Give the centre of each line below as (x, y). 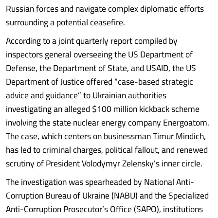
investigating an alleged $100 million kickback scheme (103, 109)
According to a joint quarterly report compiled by (92, 41)
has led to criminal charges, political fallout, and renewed (107, 150)
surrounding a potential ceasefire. (65, 22)
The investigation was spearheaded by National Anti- (100, 182)
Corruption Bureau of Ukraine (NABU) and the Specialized (107, 195)
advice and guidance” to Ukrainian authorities (86, 95)
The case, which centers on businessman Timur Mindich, (106, 136)
